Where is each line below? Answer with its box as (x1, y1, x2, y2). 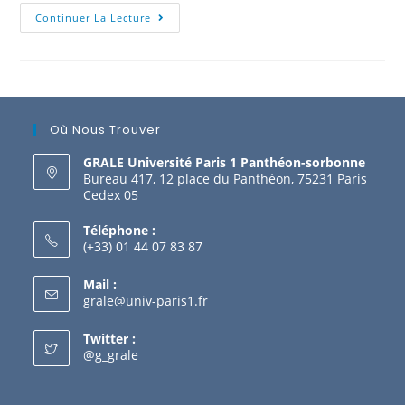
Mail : (83, 276, 118, 293)
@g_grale (83, 346, 139, 363)
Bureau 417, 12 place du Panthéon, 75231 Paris (83, 170, 368, 187)
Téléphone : (83, 221, 156, 239)
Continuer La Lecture (35, 11, 152, 24)
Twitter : (83, 330, 137, 347)
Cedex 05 (83, 186, 139, 203)
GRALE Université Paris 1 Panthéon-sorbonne (83, 154, 366, 171)
